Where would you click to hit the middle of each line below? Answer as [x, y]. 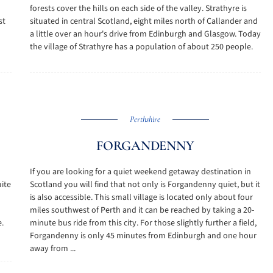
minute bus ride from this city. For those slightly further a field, [143, 223]
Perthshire [145, 119]
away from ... [52, 249]
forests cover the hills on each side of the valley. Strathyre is [138, 9]
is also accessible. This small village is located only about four [141, 197]
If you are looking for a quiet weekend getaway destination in [140, 172]
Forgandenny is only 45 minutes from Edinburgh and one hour [143, 236]
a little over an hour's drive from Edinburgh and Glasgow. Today [145, 34]
